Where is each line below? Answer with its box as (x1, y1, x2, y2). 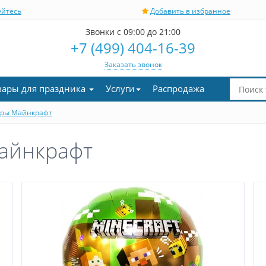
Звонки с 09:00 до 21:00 (85, 26, 180, 37)
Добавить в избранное (150, 6, 230, 16)
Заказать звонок (104, 59, 162, 69)
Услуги (106, 83, 135, 94)
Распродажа (153, 83, 204, 94)
